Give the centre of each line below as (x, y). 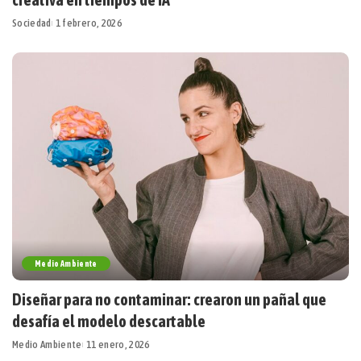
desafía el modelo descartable (109, 321)
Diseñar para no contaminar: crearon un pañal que (169, 299)
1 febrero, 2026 (88, 23)
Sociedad (32, 23)
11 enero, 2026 (118, 344)
